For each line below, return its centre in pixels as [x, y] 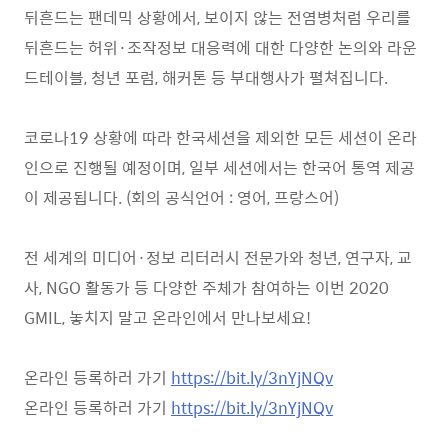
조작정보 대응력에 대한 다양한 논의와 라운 [272, 47]
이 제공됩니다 [71, 197]
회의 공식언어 [180, 197]
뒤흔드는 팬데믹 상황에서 [110, 17]
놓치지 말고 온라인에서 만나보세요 [187, 317]
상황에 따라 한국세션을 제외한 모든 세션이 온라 [255, 137]
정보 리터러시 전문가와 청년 [242, 257]
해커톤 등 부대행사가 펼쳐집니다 [273, 77]
